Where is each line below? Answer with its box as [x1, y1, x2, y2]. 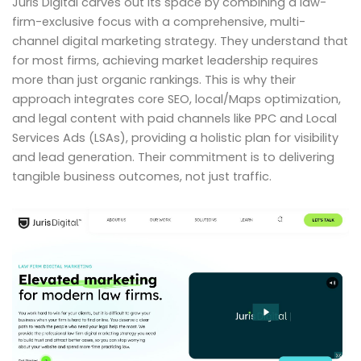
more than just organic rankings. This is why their [12, 72, 296, 89]
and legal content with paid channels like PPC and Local [12, 110, 337, 127]
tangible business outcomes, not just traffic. [12, 168, 272, 185]
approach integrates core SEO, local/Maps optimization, [12, 91, 341, 108]
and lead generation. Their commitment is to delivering [12, 149, 334, 166]
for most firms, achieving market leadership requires [12, 52, 318, 69]
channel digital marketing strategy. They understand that [12, 33, 348, 50]
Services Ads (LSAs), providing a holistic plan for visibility [12, 130, 338, 147]
